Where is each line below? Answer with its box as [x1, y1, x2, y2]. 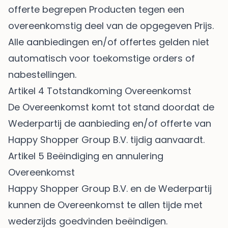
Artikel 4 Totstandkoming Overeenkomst [8, 84, 194, 98]
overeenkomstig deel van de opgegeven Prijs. [8, 19, 216, 33]
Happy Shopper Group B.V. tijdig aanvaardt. [8, 133, 205, 147]
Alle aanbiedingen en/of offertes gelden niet [8, 36, 209, 49]
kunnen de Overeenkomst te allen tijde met [8, 198, 203, 212]
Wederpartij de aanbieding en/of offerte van [8, 117, 211, 130]
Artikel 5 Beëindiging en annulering [8, 150, 163, 163]
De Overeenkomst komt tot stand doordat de [8, 101, 214, 114]
